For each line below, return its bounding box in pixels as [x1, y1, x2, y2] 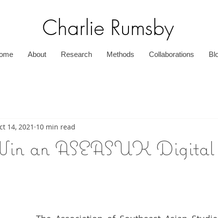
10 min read [36, 122, 75, 131]
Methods [106, 50, 134, 58]
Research [60, 50, 92, 58]
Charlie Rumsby [42, 14, 174, 41]
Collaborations [148, 50, 194, 58]
